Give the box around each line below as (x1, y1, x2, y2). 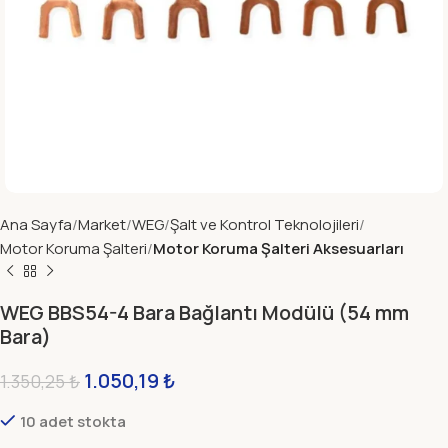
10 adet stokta (20, 411, 126, 432)
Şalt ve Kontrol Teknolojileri (170, 214, 359, 235)
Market (78, 214, 126, 235)
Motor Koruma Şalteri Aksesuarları (153, 238, 404, 259)
